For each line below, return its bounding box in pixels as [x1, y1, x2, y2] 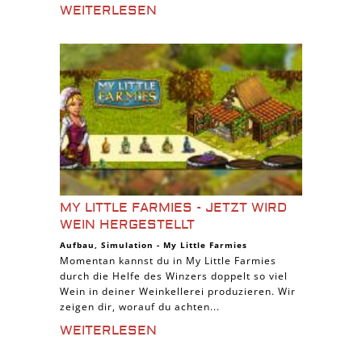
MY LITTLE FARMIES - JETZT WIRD [60, 200, 287, 216]
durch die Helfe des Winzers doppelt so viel [60, 269, 288, 283]
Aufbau [60, 239, 95, 250]
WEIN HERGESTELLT [60, 217, 195, 233]
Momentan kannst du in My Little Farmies [60, 254, 276, 267]
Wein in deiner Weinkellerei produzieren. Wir [60, 284, 296, 298]
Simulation [101, 239, 154, 250]
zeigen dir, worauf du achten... [60, 300, 220, 314]
